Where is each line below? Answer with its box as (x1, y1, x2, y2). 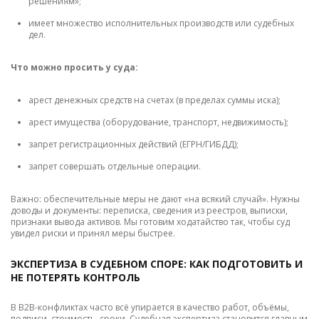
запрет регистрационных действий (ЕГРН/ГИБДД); (28, 138, 239, 151)
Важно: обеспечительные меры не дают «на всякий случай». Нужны (11, 193, 300, 206)
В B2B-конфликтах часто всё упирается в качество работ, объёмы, (11, 301, 289, 314)
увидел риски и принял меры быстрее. (11, 227, 175, 240)
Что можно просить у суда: (11, 61, 138, 74)
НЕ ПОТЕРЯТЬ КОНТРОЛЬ (11, 271, 140, 285)
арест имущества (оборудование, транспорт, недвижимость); (28, 116, 288, 129)
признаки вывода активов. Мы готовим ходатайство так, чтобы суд (11, 216, 290, 229)
